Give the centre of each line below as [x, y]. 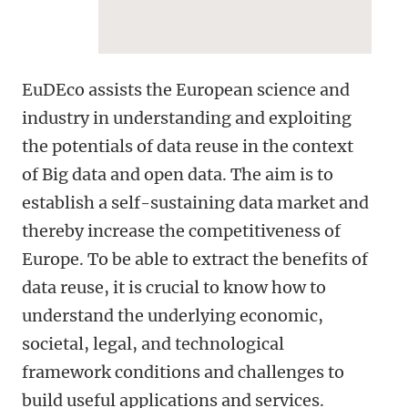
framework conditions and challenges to [183, 372]
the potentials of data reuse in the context [188, 146]
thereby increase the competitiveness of [181, 231]
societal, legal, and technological [153, 344]
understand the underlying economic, [173, 316]
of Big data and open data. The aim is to [178, 174]
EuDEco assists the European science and [186, 90]
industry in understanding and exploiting [187, 118]
